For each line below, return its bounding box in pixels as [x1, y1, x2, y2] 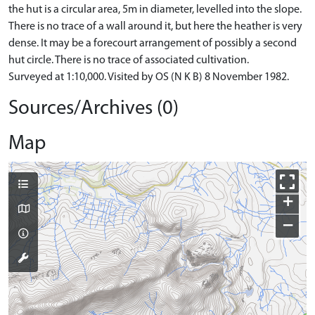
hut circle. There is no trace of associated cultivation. [8, 55, 249, 66]
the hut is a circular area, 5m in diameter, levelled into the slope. [8, 4, 302, 15]
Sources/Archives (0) [8, 98, 179, 119]
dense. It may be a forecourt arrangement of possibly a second [8, 38, 297, 49]
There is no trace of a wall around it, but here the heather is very [8, 21, 302, 32]
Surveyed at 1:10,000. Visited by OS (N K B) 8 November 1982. [8, 72, 289, 83]
